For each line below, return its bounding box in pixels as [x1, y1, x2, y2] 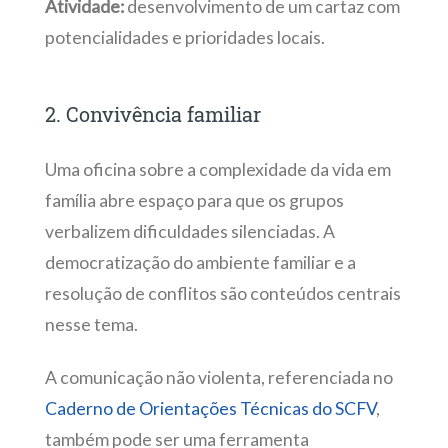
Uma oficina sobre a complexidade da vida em [44, 158, 391, 180]
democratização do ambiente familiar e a [44, 251, 356, 273]
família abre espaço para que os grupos [44, 189, 344, 211]
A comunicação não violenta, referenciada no [44, 366, 393, 388]
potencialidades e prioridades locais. [44, 27, 325, 49]
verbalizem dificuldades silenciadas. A [44, 220, 335, 242]
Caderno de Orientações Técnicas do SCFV [44, 397, 376, 419]
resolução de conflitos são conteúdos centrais [44, 282, 401, 304]
